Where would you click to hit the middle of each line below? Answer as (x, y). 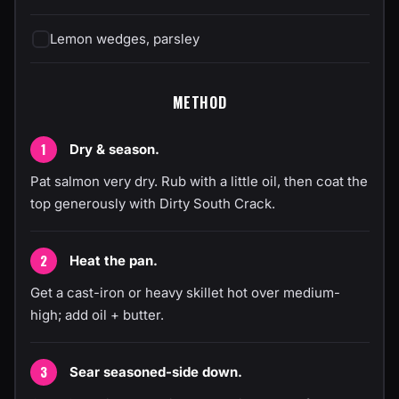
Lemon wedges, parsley (124, 38)
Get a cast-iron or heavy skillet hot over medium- (185, 292)
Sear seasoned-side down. (155, 372)
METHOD (199, 102)
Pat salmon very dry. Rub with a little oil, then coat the (199, 181)
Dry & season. (114, 149)
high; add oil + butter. (97, 314)
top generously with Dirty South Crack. (152, 203)
